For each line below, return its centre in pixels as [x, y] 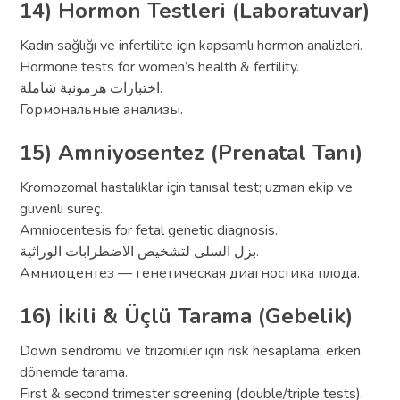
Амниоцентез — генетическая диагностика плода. [190, 273]
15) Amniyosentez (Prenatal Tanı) [192, 152]
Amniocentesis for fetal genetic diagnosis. [149, 230]
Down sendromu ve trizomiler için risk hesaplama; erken [191, 350]
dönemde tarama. [74, 372]
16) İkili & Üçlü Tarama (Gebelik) [187, 316]
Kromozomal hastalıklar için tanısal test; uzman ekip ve [187, 187]
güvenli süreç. [62, 208]
